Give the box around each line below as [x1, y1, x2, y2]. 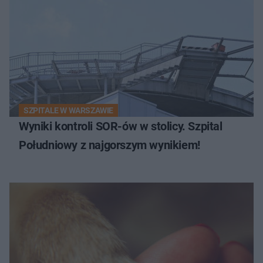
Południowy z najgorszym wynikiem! [19, 137, 200, 152]
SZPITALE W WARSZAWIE [23, 105, 113, 115]
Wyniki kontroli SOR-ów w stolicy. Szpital [19, 119, 222, 133]
